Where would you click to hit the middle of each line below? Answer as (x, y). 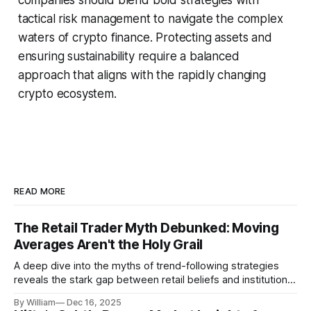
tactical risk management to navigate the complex (150, 18)
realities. (34, 293)
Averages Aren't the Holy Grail (109, 244)
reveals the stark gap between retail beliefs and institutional (154, 279)
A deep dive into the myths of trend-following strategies (146, 266)
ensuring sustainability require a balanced (128, 56)
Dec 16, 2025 (94, 302)
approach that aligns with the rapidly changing (142, 75)
